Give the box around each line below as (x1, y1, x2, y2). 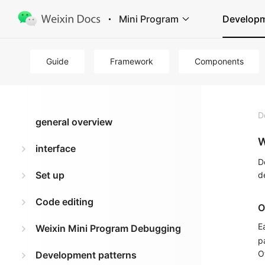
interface (35, 143, 76, 154)
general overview (35, 116, 112, 128)
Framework (109, 56, 153, 66)
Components (194, 56, 244, 66)
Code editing (35, 196, 93, 208)
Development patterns (35, 249, 137, 261)
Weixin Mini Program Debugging (35, 222, 181, 234)
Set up (35, 169, 64, 181)
